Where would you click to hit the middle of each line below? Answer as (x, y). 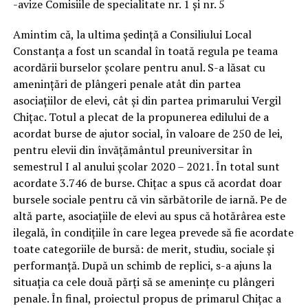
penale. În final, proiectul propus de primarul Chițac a (147, 298)
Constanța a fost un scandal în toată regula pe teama (145, 51)
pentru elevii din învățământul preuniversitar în (132, 150)
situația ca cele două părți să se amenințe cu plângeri (143, 282)
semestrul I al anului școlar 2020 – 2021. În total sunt (146, 166)
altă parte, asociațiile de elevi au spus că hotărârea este (149, 216)
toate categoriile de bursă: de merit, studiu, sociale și (143, 249)
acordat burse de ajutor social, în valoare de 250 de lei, (147, 133)
